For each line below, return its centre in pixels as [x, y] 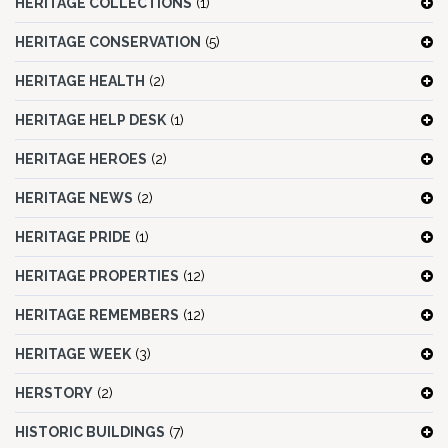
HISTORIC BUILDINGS [90, 432]
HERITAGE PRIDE [73, 237]
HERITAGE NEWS [74, 198]
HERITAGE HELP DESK [90, 120]
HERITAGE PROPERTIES [97, 276]
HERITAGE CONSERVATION [108, 42]
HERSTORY [54, 393]
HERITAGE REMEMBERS [97, 315]
